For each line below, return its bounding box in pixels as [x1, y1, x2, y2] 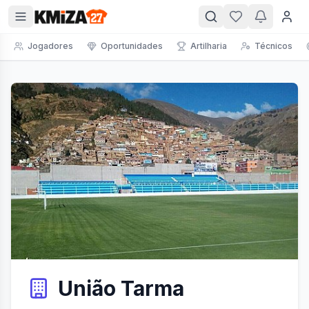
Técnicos [255, 41, 292, 51]
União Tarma [58, 276, 184, 301]
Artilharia [190, 41, 227, 51]
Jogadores [28, 41, 73, 51]
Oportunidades [101, 41, 163, 51]
